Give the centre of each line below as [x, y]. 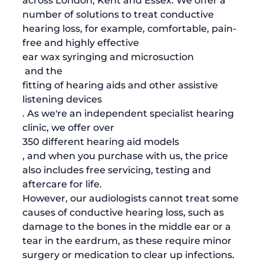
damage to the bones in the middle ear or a [128, 226]
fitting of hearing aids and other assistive [121, 85]
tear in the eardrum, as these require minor [128, 240]
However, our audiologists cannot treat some [132, 198]
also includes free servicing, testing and [118, 170]
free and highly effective [82, 42]
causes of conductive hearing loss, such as [124, 212]
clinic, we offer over [70, 127]
